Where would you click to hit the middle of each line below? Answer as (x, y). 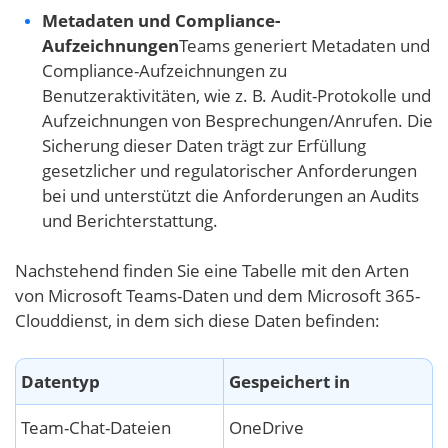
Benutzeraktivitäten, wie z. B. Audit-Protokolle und (236, 96)
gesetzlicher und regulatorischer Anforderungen (229, 171)
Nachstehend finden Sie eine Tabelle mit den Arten (212, 271)
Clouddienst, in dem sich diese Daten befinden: (197, 321)
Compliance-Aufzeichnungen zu (164, 71)
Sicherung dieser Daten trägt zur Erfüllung (204, 146)
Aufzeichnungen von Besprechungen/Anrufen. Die (237, 121)
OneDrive (266, 428)
